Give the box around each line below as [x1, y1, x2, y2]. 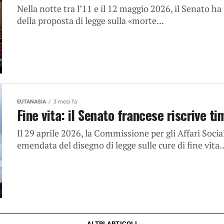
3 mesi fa [53, 98, 77, 105]
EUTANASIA [17, 98, 46, 105]
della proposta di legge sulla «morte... [17, 14, 164, 26]
